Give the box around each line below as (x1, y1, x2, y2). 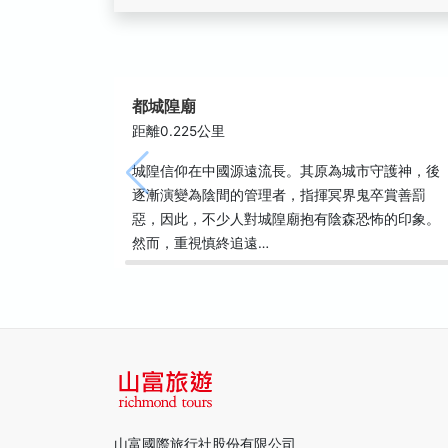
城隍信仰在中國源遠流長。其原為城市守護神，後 (132, 163, 440, 179)
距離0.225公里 (132, 123, 225, 139)
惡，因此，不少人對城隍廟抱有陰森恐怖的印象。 (132, 211, 440, 227)
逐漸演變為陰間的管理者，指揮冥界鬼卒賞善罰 (132, 187, 426, 203)
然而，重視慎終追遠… (132, 235, 269, 251)
